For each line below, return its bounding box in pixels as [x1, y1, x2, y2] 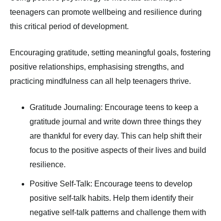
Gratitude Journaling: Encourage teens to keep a [30, 103, 198, 111]
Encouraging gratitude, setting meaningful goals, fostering [10, 48, 211, 57]
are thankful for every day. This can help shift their [30, 132, 202, 140]
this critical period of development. [10, 22, 129, 31]
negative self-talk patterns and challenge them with [30, 208, 206, 217]
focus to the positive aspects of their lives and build [30, 146, 206, 154]
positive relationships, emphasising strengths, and [10, 63, 184, 71]
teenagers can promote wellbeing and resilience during [10, 8, 202, 16]
